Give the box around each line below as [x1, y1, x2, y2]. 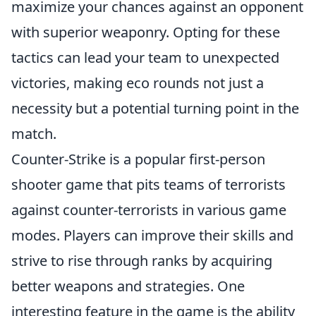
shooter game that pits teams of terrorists [11, 175, 286, 194]
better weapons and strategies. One [11, 276, 245, 296]
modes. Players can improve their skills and [11, 226, 293, 245]
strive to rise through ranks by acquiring [11, 251, 272, 270]
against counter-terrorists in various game [11, 200, 286, 219]
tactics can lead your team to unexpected [11, 48, 279, 67]
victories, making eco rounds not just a [11, 73, 264, 92]
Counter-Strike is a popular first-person [11, 150, 265, 169]
